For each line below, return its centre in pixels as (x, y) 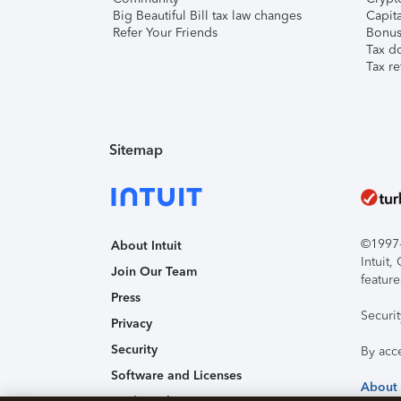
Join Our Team (154, 272)
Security (134, 350)
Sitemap (136, 150)
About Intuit (146, 246)
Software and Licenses (176, 375)
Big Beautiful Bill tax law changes (207, 16)
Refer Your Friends (165, 33)
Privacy (132, 324)
